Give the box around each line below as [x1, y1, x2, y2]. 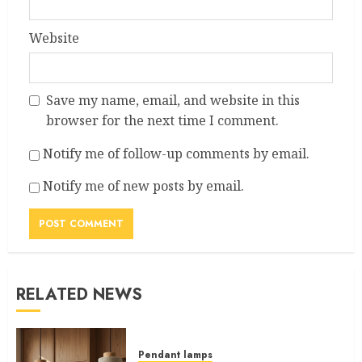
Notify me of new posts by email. [43, 177, 244, 196]
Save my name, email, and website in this [46, 91, 300, 110]
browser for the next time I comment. [46, 112, 279, 130]
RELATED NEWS [16, 283, 142, 307]
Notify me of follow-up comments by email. [43, 145, 309, 163]
